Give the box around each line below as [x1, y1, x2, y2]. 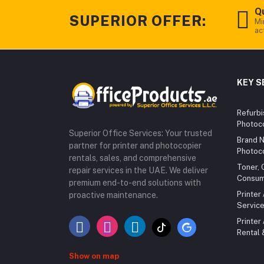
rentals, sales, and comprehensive [69, 153, 196, 163]
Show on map [69, 252, 119, 260]
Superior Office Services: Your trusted [69, 128, 212, 138]
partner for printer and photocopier [69, 141, 202, 150]
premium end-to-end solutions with [69, 178, 201, 187]
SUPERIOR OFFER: [69, 12, 206, 29]
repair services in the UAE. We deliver [69, 166, 208, 175]
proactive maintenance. [69, 190, 158, 200]
